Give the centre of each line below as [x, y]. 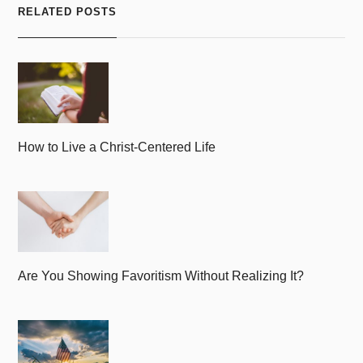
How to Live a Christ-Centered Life [117, 147]
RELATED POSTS [68, 12]
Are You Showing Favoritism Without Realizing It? [161, 275]
